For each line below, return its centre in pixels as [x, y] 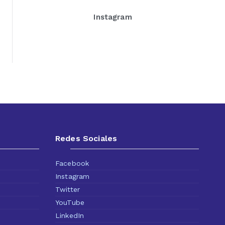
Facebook [72, 163]
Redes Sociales [86, 138]
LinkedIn [70, 215]
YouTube [70, 202]
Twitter [68, 189]
